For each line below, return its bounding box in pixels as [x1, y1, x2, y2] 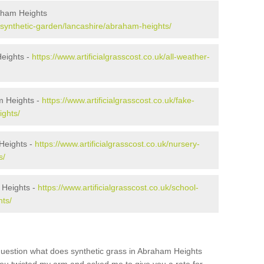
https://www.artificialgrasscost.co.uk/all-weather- [32, 52, 210, 61]
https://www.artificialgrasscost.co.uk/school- [38, 183, 199, 192]
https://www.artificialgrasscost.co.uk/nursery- [35, 139, 200, 148]
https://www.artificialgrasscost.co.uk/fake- [42, 95, 194, 105]
